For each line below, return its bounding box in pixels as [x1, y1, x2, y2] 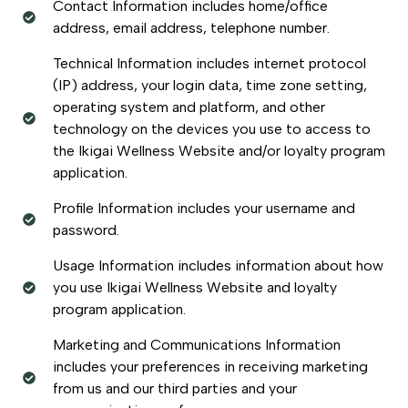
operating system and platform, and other [52, 97, 325, 116]
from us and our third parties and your [52, 379, 297, 397]
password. [52, 220, 119, 239]
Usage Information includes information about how [52, 256, 383, 274]
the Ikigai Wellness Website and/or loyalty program [52, 141, 385, 159]
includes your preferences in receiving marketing [52, 357, 368, 375]
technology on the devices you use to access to [52, 119, 371, 138]
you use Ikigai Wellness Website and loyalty [52, 278, 337, 296]
